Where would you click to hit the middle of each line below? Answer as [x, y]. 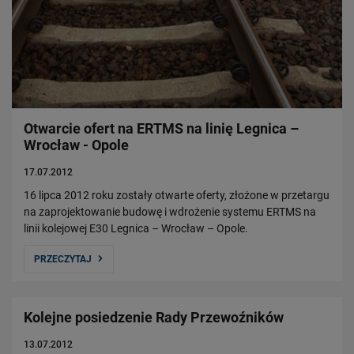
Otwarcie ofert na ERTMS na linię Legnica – [161, 128]
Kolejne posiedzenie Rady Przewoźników [154, 317]
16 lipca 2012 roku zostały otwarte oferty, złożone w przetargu [177, 195]
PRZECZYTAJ [63, 259]
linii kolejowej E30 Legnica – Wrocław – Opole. [136, 228]
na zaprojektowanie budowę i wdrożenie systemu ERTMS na [170, 211]
